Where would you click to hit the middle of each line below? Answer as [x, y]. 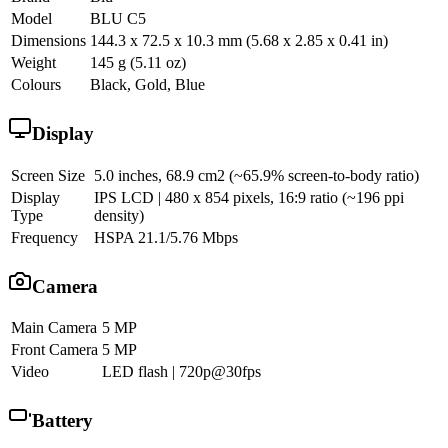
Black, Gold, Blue [147, 85]
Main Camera [54, 328]
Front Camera [54, 350]
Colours [36, 85]
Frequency [44, 237]
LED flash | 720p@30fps [181, 372]
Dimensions [48, 41]
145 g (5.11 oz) [138, 63]
